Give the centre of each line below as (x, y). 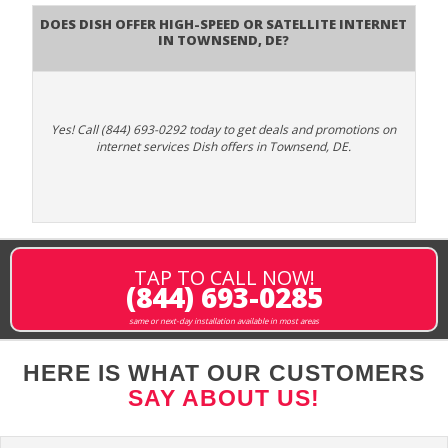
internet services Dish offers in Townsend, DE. (224, 147)
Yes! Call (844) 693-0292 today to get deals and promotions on (224, 130)
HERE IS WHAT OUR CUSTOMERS (224, 373)
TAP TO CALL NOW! (224, 278)
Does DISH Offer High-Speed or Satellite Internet (224, 22)
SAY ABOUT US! (224, 398)
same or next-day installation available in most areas (224, 321)
